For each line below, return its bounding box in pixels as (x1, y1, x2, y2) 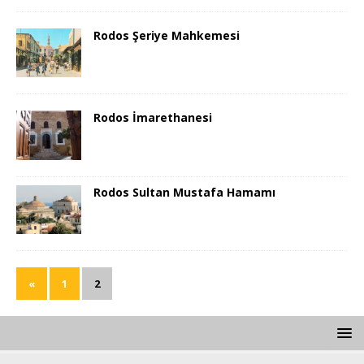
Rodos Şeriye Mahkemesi (93, 28, 240, 44)
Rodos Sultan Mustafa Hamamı (93, 184, 275, 200)
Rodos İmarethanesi (93, 110, 212, 126)
